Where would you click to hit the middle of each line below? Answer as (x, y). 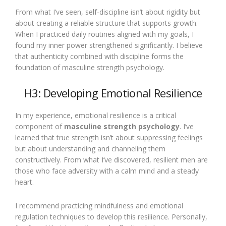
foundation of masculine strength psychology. (90, 67)
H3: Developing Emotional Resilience (113, 93)
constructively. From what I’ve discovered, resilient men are (111, 160)
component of (40, 126)
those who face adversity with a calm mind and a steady (107, 171)
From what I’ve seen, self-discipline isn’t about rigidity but (108, 12)
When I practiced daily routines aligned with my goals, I (104, 34)
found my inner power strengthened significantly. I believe (109, 45)
